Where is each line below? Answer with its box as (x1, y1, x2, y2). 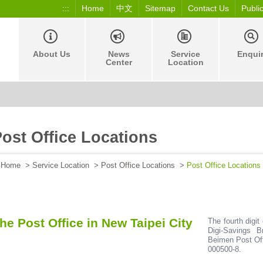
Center (105, 57, 132, 67)
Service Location (32, 161, 89, 170)
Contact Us (188, 4, 229, 13)
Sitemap (145, 4, 176, 13)
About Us (33, 49, 70, 59)
